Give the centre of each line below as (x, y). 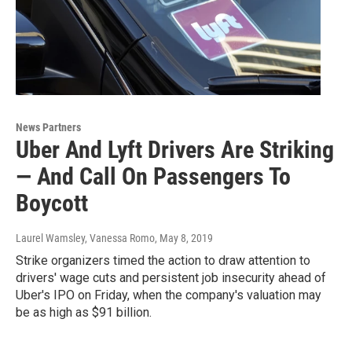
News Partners (48, 127)
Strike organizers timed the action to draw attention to (163, 260)
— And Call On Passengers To (153, 176)
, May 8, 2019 (184, 238)
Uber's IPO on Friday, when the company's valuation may (169, 295)
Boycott (52, 203)
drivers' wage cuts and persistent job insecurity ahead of (171, 277)
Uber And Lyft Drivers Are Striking (175, 149)
